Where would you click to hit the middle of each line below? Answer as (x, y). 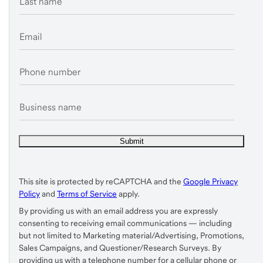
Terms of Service (87, 194)
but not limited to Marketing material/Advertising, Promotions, (131, 236)
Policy (29, 194)
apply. (128, 194)
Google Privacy (210, 182)
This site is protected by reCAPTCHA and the (101, 182)
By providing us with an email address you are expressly (118, 211)
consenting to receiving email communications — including (125, 223)
